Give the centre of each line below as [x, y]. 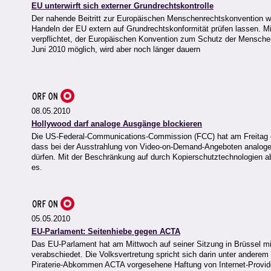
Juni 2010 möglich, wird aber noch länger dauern [116, 50]
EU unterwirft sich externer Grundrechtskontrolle [122, 6]
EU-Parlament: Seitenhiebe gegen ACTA [106, 232]
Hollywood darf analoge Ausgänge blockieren [117, 124]
